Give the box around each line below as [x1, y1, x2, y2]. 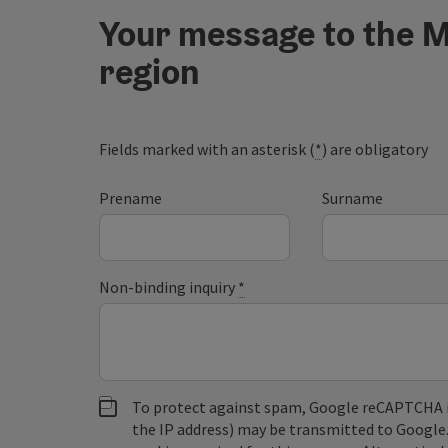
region [99, 49, 201, 95]
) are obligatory [322, 139, 429, 160]
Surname [321, 188, 383, 209]
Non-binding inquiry [99, 277, 239, 298]
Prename [99, 188, 163, 209]
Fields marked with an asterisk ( [99, 139, 316, 160]
